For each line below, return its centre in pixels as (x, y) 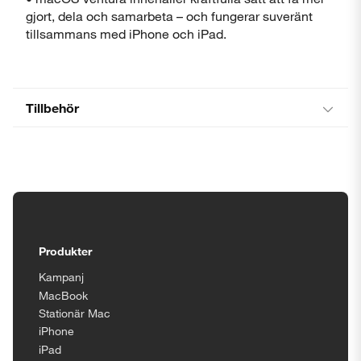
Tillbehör (52, 107)
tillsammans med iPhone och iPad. (126, 33)
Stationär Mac (75, 313)
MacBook (63, 295)
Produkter (65, 251)
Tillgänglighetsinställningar (124, 232)
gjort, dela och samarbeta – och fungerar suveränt (169, 15)
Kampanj (61, 277)
